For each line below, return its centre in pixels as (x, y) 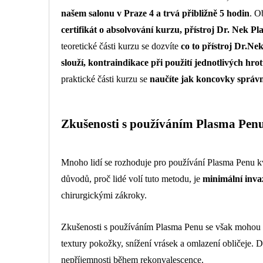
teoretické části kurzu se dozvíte (121, 46)
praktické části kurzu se (105, 79)
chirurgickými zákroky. (104, 195)
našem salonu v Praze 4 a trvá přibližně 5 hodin (155, 13)
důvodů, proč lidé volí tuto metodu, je (132, 179)
